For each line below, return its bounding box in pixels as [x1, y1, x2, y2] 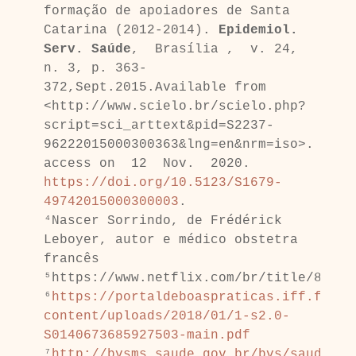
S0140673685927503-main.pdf [43, 328, 250, 342]
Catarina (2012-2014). [43, 23, 211, 37]
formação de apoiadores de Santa [43, 4, 290, 18]
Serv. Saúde [43, 42, 131, 56]
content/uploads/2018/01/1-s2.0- [43, 309, 290, 323]
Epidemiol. [210, 23, 298, 37]
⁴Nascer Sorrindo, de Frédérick [43, 214, 282, 228]
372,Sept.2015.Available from [43, 80, 266, 95]
